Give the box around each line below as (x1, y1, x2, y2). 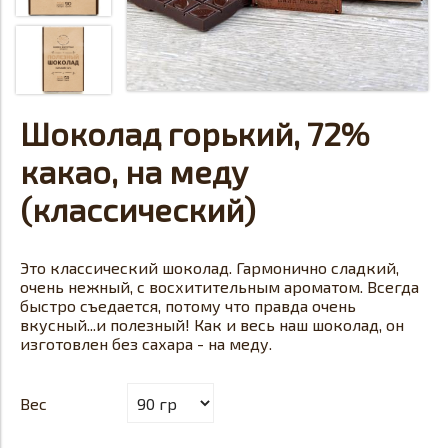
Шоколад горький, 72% (20, 114, 370, 152)
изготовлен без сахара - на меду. (20, 334, 272, 353)
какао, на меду (20, 152, 248, 190)
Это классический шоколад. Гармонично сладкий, (20, 258, 399, 277)
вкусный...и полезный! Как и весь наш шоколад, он (20, 315, 404, 334)
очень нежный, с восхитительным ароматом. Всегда (20, 277, 419, 296)
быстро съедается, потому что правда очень (20, 296, 356, 315)
